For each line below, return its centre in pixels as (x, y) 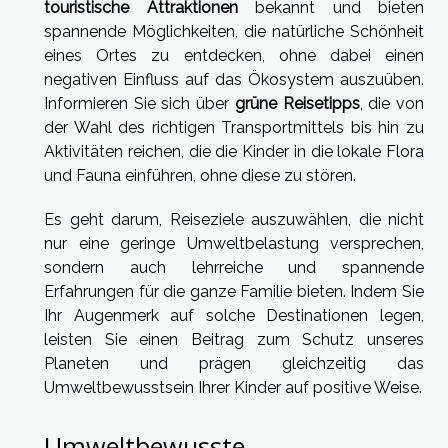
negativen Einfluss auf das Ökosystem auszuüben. (234, 79)
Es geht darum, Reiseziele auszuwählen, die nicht (234, 219)
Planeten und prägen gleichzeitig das (234, 363)
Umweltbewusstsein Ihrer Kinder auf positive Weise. (233, 387)
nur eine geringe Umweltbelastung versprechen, (234, 243)
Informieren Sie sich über (139, 103)
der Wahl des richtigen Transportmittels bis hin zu (234, 127)
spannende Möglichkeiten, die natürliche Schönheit (234, 31)
